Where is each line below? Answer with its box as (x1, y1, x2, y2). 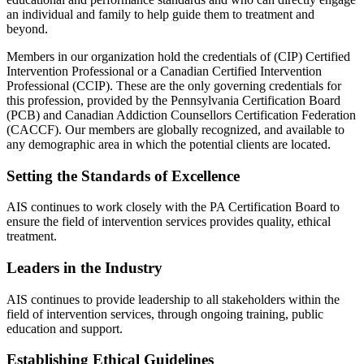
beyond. (6, 21, 48, 36)
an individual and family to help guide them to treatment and (6, 6, 314, 21)
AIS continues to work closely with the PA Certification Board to (6, 200, 340, 214)
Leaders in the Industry (6, 259, 162, 277)
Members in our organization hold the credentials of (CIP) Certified (6, 49, 350, 63)
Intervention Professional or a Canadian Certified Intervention (6, 63, 322, 78)
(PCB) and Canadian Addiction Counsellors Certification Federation (6, 107, 356, 122)
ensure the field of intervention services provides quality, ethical (6, 214, 331, 229)
